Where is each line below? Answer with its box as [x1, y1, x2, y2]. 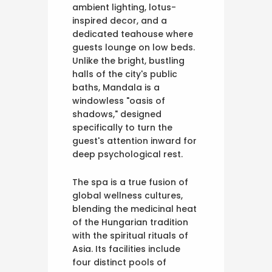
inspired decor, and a [72, 14, 167, 27]
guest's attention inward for [72, 134, 197, 147]
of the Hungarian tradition [72, 216, 188, 228]
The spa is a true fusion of [72, 175, 188, 188]
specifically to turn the [72, 121, 172, 134]
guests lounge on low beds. [72, 41, 195, 53]
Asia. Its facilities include [72, 242, 180, 255]
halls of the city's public [72, 67, 177, 80]
